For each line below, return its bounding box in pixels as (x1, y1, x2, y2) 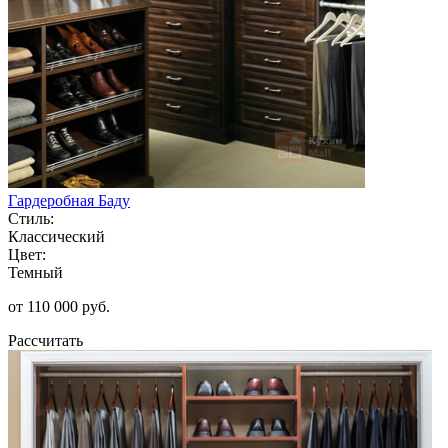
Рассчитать (8, 331, 83, 349)
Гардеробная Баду (8, 191, 130, 209)
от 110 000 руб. (8, 297, 110, 315)
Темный (8, 263, 63, 281)
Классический (8, 227, 105, 245)
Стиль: (8, 209, 54, 227)
